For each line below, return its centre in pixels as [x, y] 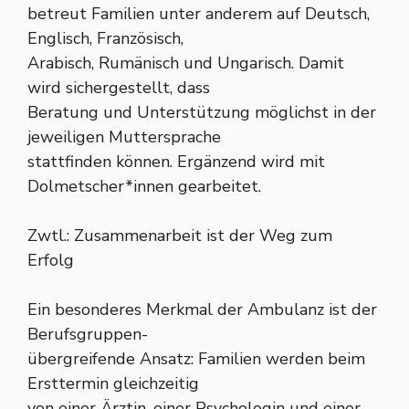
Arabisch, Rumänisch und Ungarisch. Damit [186, 63]
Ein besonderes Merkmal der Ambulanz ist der [202, 309]
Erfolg [51, 260]
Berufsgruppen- [88, 334]
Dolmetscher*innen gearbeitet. [144, 186]
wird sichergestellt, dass [119, 88]
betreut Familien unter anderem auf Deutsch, [199, 14]
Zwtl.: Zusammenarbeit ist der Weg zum [180, 236]
